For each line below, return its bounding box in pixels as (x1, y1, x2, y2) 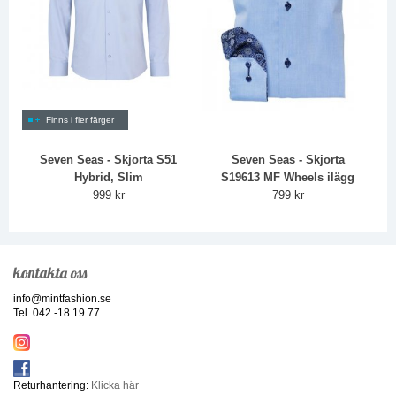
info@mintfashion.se (13, 292, 111, 305)
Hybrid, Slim (73, 170, 143, 184)
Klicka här (91, 378, 139, 392)
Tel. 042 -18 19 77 (13, 306, 100, 319)
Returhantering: (13, 378, 91, 392)
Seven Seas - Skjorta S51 (40, 152, 178, 166)
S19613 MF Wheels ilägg (221, 170, 355, 184)
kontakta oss (13, 263, 87, 282)
